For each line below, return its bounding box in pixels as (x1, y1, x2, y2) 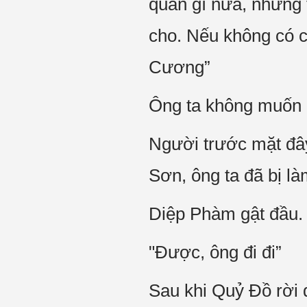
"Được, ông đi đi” (149, 242, 282, 262)
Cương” (149, 57, 210, 77)
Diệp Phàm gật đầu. (149, 204, 303, 224)
